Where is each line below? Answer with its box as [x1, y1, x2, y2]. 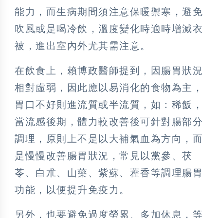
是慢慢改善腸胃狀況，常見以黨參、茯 [15, 150, 193, 161]
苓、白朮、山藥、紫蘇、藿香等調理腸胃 [15, 167, 203, 178]
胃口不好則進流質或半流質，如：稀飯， [15, 99, 203, 110]
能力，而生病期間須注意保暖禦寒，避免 [15, 6, 203, 17]
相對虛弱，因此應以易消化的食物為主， [15, 82, 203, 93]
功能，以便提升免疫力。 [15, 184, 130, 195]
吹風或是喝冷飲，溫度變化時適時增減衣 [15, 23, 203, 34]
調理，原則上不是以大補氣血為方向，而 [15, 133, 203, 144]
